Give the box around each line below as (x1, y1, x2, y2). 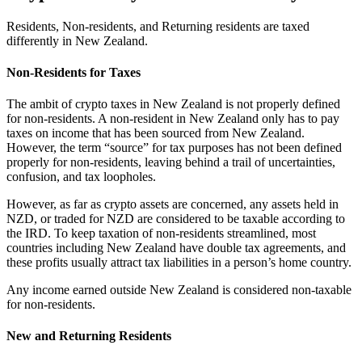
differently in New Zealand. (6, 33, 148, 48)
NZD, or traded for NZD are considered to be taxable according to (6, 212, 345, 226)
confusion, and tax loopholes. (6, 170, 156, 184)
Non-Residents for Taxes (6, 65, 141, 79)
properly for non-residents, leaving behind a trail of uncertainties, (6, 155, 335, 170)
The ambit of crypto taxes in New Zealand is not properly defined (6, 97, 340, 112)
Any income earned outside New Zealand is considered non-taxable (6, 283, 351, 297)
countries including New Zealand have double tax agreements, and (6, 241, 346, 255)
